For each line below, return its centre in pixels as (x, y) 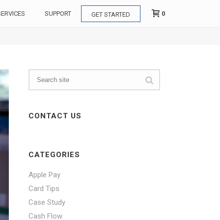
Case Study (47, 202)
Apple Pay (45, 175)
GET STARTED (111, 15)
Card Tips (44, 189)
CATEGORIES (55, 155)
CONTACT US (55, 116)
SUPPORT (58, 14)
